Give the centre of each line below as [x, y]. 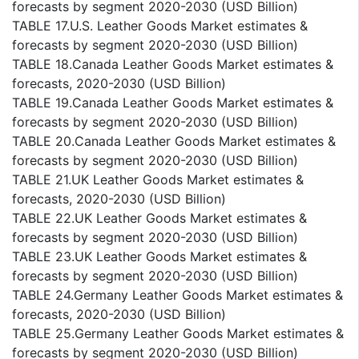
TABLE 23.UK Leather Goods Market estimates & [159, 257]
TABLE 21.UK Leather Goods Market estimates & [158, 180]
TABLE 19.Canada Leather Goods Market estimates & [173, 103]
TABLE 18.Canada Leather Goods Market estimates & [173, 65]
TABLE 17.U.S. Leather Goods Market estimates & [160, 26]
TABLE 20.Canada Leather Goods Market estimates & [174, 141]
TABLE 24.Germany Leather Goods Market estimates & [177, 295]
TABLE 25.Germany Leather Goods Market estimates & [178, 334]
